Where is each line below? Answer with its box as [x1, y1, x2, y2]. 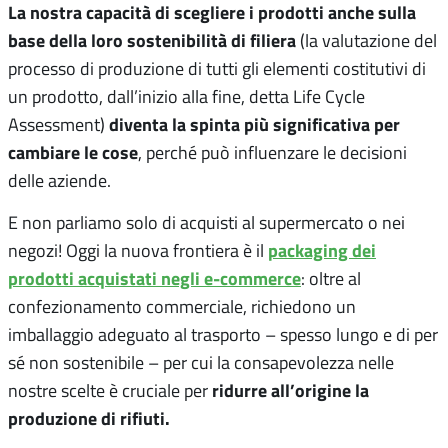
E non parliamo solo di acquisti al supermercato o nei [8, 209, 405, 234]
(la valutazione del [296, 27, 437, 52]
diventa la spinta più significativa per [109, 110, 400, 137]
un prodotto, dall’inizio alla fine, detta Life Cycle [8, 83, 365, 108]
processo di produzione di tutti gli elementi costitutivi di [8, 55, 426, 80]
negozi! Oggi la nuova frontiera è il [8, 237, 268, 262]
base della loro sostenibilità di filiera [8, 26, 296, 53]
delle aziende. [8, 167, 111, 192]
